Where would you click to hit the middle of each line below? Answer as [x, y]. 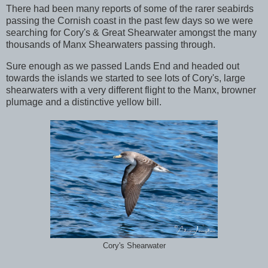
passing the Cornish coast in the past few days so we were [130, 20]
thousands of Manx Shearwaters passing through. [111, 44]
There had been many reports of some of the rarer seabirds [130, 8]
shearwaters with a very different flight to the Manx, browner [131, 90]
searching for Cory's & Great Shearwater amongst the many [131, 32]
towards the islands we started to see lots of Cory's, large [126, 78]
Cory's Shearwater [134, 246]
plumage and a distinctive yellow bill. [84, 102]
